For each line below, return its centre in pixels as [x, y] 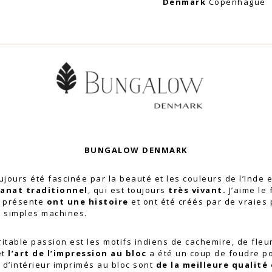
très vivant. [197, 190]
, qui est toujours [128, 190]
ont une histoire [86, 202]
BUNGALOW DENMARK [136, 150]
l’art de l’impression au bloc [77, 253]
